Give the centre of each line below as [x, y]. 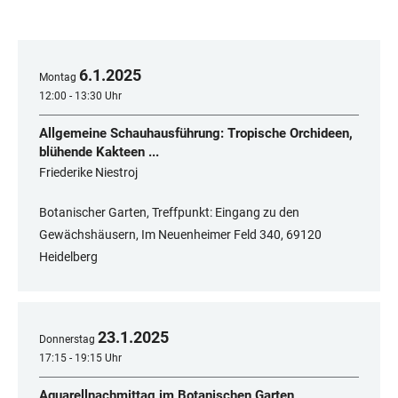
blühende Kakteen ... [99, 152]
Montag [58, 78]
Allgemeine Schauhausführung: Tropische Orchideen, [196, 134]
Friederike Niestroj [88, 173]
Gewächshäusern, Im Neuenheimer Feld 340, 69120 [180, 235]
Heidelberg [68, 257]
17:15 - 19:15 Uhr [80, 358]
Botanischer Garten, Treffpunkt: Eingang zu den [169, 213]
